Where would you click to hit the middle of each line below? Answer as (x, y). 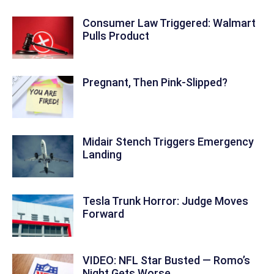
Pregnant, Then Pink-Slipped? (155, 82)
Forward (103, 214)
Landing (102, 154)
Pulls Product (116, 36)
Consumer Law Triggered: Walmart (169, 23)
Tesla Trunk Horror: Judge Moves (165, 201)
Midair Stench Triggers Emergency (168, 142)
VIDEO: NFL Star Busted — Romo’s (166, 260)
